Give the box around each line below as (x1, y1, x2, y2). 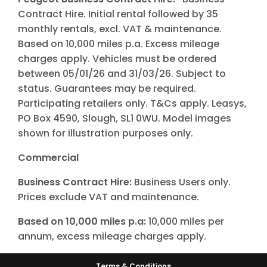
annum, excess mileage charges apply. (18, 229, 206, 243)
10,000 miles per (148, 214, 224, 228)
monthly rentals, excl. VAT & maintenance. (18, 21, 222, 36)
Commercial (18, 150, 79, 164)
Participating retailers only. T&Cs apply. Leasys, (18, 96, 247, 110)
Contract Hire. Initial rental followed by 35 (18, 7, 218, 21)
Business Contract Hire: (18, 175, 134, 189)
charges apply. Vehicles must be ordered (18, 51, 216, 66)
